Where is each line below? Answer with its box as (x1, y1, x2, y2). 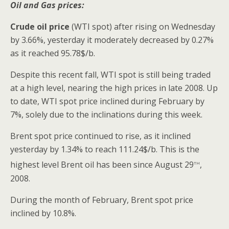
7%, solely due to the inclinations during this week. (10, 109, 202, 121)
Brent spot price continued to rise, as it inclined (10, 130, 191, 142)
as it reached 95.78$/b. (10, 48, 95, 59)
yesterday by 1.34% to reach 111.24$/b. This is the (10, 144, 199, 155)
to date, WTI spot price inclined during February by (10, 96, 204, 107)
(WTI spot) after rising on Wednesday (70, 21, 215, 33)
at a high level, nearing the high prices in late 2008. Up (10, 82, 218, 94)
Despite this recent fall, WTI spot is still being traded (10, 69, 211, 81)
